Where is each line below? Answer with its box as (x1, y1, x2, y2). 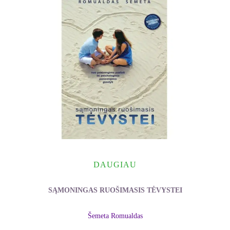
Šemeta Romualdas (87, 212, 143, 220)
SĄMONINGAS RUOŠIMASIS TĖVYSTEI (48, 186, 182, 194)
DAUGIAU (93, 160, 137, 169)
